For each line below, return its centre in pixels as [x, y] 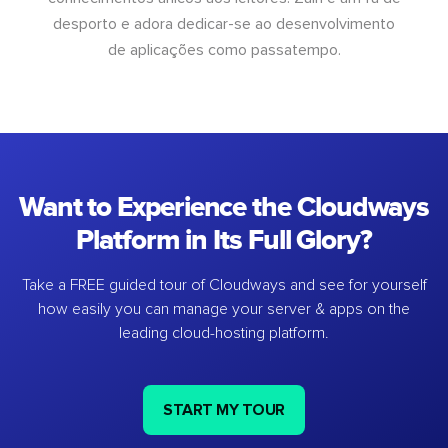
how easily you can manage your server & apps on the [224, 308]
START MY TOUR [224, 409]
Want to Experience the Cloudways [224, 207]
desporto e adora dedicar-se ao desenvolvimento [224, 23]
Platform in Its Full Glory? [224, 240]
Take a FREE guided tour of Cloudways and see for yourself [224, 284]
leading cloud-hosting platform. [224, 332]
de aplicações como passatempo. [224, 49]
